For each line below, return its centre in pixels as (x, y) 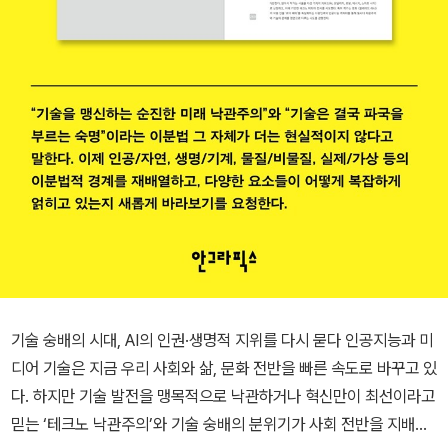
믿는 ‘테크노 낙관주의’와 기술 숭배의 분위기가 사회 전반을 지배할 (220, 424)
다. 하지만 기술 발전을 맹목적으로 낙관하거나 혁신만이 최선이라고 (223, 396)
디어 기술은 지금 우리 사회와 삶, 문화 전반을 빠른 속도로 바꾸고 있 (224, 368)
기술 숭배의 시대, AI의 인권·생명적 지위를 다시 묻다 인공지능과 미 (178, 340)
